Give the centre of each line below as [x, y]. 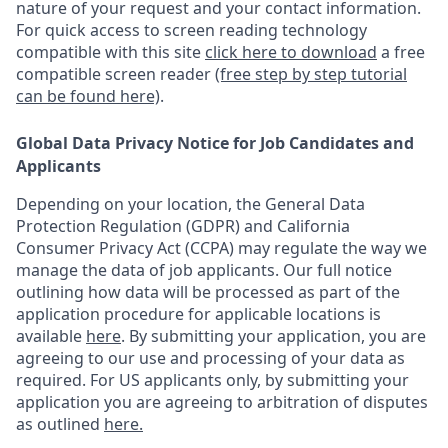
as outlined [60, 424]
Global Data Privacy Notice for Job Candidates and [215, 143]
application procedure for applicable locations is [198, 314]
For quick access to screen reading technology [191, 30]
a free [401, 52]
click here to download [291, 52]
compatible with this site [110, 52]
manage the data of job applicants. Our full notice [204, 270]
